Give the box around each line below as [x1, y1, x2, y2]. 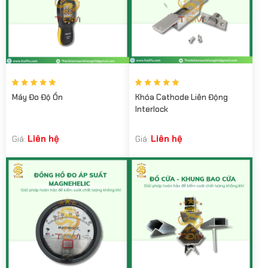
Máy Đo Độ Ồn [12, 92, 63, 103]
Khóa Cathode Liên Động [135, 92, 228, 103]
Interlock [135, 104, 168, 115]
